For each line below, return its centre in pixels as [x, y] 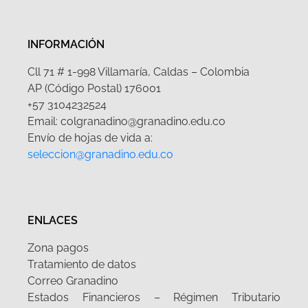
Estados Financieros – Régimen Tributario [154, 297]
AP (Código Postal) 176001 [94, 88]
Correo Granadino [73, 280]
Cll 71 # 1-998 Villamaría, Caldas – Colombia [139, 71]
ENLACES [53, 220]
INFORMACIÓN [66, 44]
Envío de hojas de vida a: [90, 137]
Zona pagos [58, 247]
